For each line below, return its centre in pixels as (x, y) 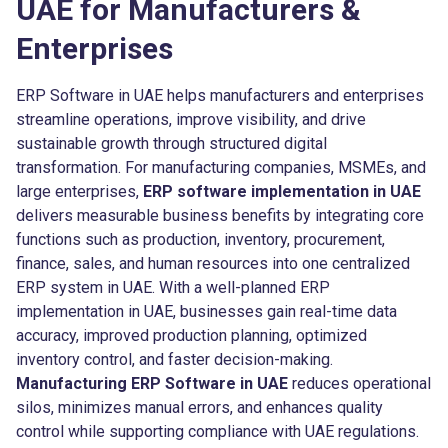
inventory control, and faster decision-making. (174, 359)
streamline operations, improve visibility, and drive (191, 119)
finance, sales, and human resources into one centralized (213, 263)
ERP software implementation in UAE (282, 191)
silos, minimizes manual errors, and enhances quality (199, 407)
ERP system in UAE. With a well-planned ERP (173, 287)
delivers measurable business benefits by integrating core (220, 215)
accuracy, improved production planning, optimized (191, 335)
